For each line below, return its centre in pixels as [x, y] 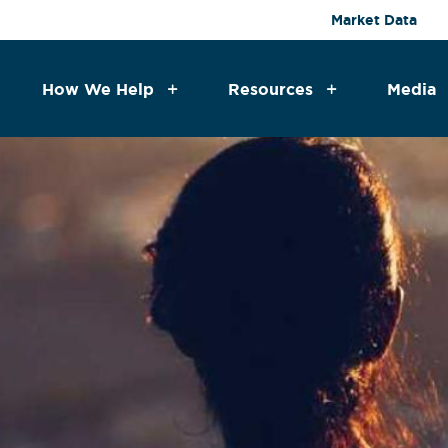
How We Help [98, 89]
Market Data [374, 19]
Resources [270, 89]
